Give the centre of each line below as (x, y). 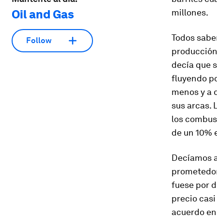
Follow (39, 41)
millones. (190, 12)
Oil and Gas (43, 14)
